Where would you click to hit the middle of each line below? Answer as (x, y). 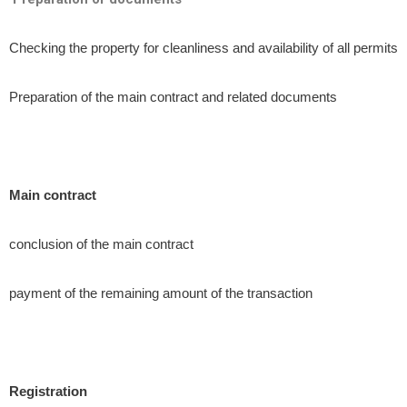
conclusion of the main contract (101, 244)
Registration (48, 391)
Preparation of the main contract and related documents (173, 97)
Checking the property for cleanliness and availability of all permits (203, 48)
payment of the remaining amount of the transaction (161, 293)
